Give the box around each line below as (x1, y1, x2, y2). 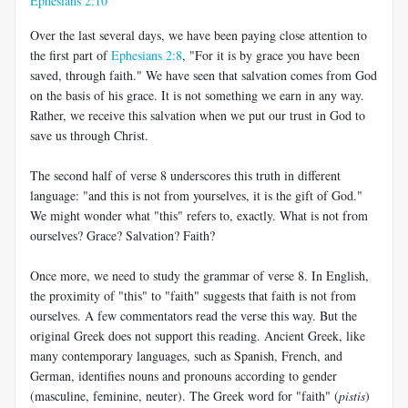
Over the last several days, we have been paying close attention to (30, 25, 367, 44)
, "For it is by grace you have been (182, 46, 360, 64)
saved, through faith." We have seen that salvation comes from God (30, 66, 377, 84)
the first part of (30, 46, 111, 64)
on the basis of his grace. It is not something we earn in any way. (30, 86, 364, 104)
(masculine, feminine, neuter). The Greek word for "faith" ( (30, 386, 339, 404)
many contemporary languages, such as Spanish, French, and (30, 346, 342, 364)
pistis (339, 386, 365, 404)
